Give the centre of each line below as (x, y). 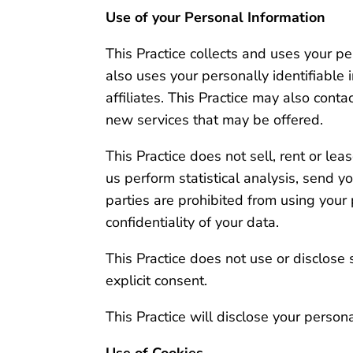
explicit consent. (157, 280)
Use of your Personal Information (216, 17)
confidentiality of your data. (193, 222)
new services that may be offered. (215, 119)
